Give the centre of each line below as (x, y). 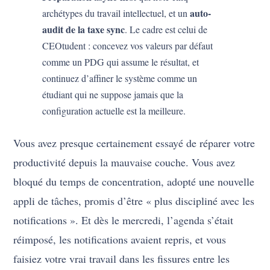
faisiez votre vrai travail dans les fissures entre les (122, 259)
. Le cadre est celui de (166, 30)
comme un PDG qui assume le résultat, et (121, 62)
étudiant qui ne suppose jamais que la (113, 95)
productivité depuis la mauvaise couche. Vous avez (124, 162)
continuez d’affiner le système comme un (120, 78)
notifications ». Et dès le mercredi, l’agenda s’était (124, 220)
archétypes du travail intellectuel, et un (116, 13)
